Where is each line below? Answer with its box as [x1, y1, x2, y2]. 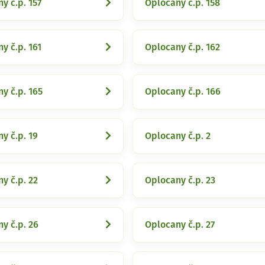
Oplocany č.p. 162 [145, 43, 220, 52]
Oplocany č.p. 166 [145, 87, 221, 96]
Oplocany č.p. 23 [145, 176, 215, 185]
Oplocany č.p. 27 [145, 220, 215, 230]
